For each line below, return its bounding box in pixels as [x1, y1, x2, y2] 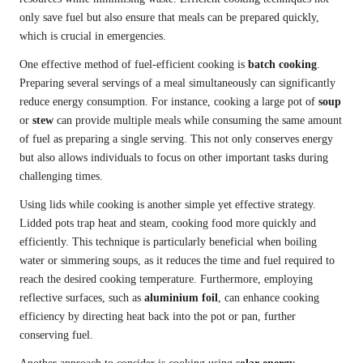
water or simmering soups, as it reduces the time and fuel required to [19, 254, 335, 267]
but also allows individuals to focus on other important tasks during [19, 152, 328, 164]
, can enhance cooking [218, 292, 319, 305]
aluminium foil [144, 292, 218, 305]
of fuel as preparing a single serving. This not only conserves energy [19, 133, 333, 146]
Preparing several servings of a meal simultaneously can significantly [19, 77, 335, 90]
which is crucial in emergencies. [19, 30, 166, 43]
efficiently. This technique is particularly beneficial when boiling [19, 236, 317, 249]
